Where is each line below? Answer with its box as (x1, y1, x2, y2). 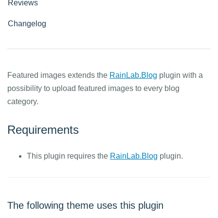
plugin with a (157, 71, 203, 79)
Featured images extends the (7, 71, 109, 79)
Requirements (7, 123, 79, 136)
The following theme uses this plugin (7, 200, 163, 211)
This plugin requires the (27, 152, 110, 160)
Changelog (8, 19, 46, 28)
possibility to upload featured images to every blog (7, 84, 180, 92)
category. (7, 97, 38, 106)
